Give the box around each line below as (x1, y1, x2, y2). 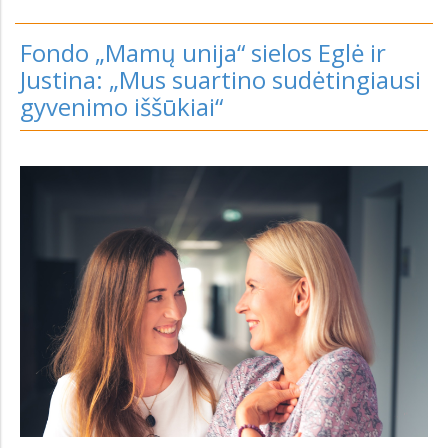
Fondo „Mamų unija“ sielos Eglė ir (20, 36, 386, 69)
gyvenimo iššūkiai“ (20, 90, 223, 123)
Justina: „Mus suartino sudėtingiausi (20, 63, 421, 96)
